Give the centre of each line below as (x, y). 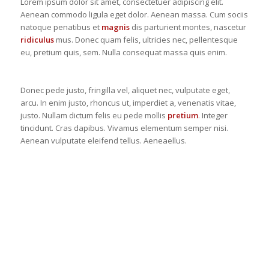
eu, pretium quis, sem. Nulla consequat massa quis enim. (123, 53)
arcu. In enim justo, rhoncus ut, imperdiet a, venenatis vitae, (128, 103)
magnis (115, 27)
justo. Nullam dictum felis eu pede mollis (94, 116)
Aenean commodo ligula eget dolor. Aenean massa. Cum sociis (134, 15)
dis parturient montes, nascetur (188, 27)
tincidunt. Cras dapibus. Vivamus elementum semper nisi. (124, 128)
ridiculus (37, 40)
